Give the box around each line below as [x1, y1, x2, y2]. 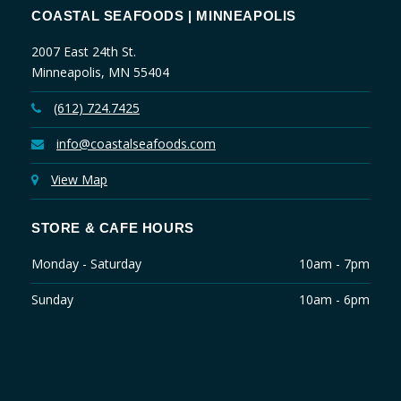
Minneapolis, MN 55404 [31, 64, 169, 81]
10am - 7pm [299, 255, 370, 272]
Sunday [31, 291, 73, 308]
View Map [51, 171, 107, 188]
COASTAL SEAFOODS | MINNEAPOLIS [31, 8, 296, 23]
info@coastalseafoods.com [56, 135, 216, 152]
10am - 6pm [299, 291, 370, 308]
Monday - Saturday [31, 255, 141, 272]
